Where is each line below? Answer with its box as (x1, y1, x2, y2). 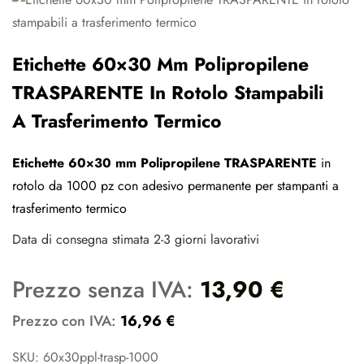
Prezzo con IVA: (12, 310, 120, 331)
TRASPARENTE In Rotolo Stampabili (12, 79, 323, 106)
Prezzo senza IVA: (12, 273, 200, 306)
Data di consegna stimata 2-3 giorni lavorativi (12, 230, 259, 249)
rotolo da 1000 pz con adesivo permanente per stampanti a (12, 176, 339, 195)
